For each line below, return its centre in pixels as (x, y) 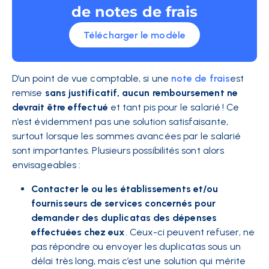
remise (27, 93)
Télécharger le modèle (134, 35)
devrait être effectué (60, 107)
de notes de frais (134, 12)
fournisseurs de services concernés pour (124, 203)
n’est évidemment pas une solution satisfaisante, (120, 122)
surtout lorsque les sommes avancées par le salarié (126, 136)
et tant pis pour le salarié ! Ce (175, 107)
